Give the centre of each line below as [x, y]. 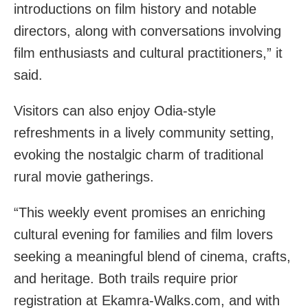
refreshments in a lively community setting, [144, 132]
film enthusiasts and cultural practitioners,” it [148, 53]
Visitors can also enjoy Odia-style [115, 110]
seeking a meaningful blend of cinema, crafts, [152, 256]
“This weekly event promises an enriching [140, 212]
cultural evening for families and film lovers [143, 234]
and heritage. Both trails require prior [126, 278]
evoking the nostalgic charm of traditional [139, 154]
